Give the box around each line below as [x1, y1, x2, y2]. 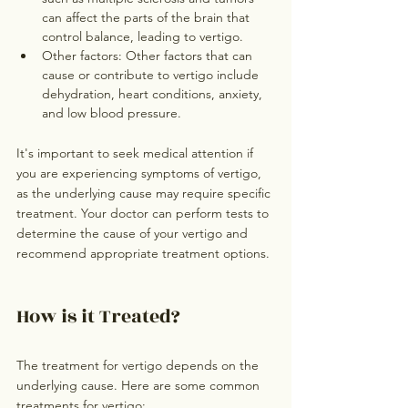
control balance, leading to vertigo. [42, 28, 243, 46]
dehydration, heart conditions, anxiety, [42, 86, 266, 103]
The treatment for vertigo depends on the [16, 357, 262, 374]
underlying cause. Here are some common [16, 377, 263, 394]
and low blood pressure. [42, 105, 181, 122]
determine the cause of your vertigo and [16, 225, 251, 242]
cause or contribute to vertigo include [42, 66, 262, 84]
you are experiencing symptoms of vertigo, [16, 165, 265, 182]
